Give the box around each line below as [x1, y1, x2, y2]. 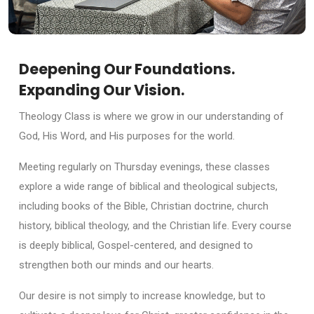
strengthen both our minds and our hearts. [19, 258, 214, 271]
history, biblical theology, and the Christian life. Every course [19, 219, 292, 232]
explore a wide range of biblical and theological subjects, [19, 179, 278, 193]
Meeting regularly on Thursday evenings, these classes [19, 160, 270, 173]
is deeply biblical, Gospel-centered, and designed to [19, 238, 253, 252]
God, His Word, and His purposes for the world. [19, 129, 235, 142]
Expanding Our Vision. [19, 79, 184, 100]
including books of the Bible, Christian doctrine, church [19, 199, 268, 212]
